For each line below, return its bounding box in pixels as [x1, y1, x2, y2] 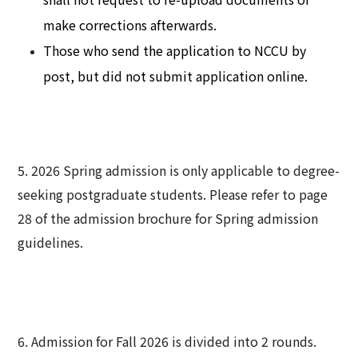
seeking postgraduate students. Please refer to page [18, 185, 328, 205]
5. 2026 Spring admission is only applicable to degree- [18, 161, 340, 181]
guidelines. [18, 233, 84, 253]
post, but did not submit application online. [43, 66, 312, 86]
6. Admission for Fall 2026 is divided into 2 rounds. [18, 332, 317, 352]
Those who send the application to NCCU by [43, 41, 307, 61]
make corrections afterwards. [43, 15, 217, 35]
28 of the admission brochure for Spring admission [18, 209, 319, 229]
